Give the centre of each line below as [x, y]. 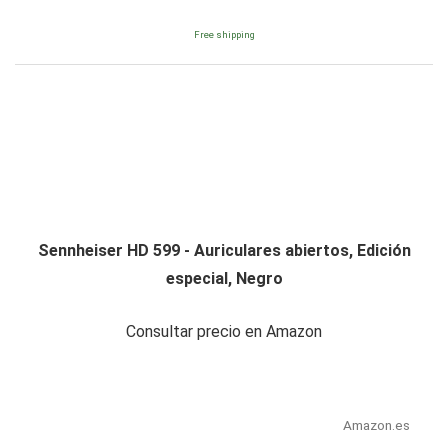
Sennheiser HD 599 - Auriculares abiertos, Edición [224, 251]
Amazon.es [376, 425]
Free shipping [224, 35]
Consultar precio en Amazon [224, 332]
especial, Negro [224, 279]
